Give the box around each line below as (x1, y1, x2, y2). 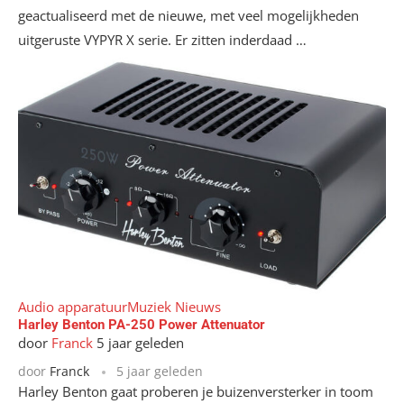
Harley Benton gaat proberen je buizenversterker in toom (18, 381, 373, 400)
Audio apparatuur (18, 297, 127, 316)
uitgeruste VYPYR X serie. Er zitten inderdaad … (18, 30, 307, 49)
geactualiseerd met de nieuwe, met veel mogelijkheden (18, 5, 359, 24)
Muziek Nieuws (127, 297, 221, 316)
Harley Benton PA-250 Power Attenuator (18, 316, 265, 333)
